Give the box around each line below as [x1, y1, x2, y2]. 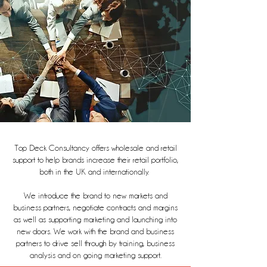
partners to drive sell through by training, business [16, 239, 175, 247]
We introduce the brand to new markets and [23, 191, 167, 200]
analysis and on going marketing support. [29, 251, 162, 259]
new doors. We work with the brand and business [17, 227, 174, 235]
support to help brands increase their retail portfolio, [13, 156, 178, 164]
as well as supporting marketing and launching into [14, 215, 177, 223]
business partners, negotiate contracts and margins [13, 203, 178, 212]
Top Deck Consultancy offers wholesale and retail [14, 144, 177, 152]
